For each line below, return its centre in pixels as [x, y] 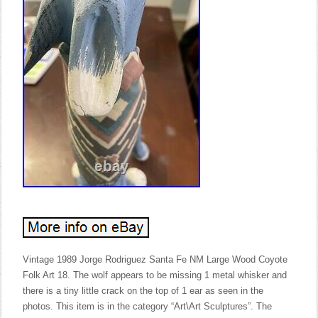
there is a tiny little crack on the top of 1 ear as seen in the [143, 291]
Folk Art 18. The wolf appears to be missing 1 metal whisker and [155, 275]
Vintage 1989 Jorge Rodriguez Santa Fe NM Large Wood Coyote [155, 259]
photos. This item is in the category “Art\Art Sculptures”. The [148, 306]
